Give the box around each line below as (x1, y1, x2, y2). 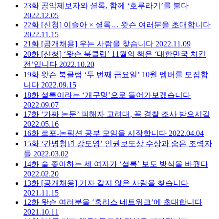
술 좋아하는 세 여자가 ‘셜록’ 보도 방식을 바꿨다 (41, 159, 208, 168)
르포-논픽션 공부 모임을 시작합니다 (41, 129, 167, 137)
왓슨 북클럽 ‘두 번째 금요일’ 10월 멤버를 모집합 (41, 70, 208, 79)
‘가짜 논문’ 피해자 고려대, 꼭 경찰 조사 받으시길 (41, 109, 210, 118)
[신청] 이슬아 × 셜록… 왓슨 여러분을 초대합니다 (41, 20, 211, 29)
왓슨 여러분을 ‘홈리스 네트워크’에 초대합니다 (41, 197, 202, 206)
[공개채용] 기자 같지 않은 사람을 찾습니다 (41, 178, 189, 187)
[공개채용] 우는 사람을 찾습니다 (41, 39, 153, 48)
